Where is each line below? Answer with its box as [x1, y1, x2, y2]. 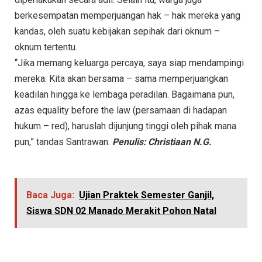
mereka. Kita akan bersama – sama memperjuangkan [15, 73, 228, 85]
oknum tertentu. [15, 42, 77, 53]
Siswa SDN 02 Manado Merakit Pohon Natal [26, 205, 216, 217]
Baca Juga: [26, 189, 74, 201]
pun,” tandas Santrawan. [15, 136, 112, 148]
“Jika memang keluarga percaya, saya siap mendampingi [15, 57, 244, 69]
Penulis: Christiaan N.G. [112, 136, 212, 148]
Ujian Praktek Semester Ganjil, [78, 189, 214, 201]
